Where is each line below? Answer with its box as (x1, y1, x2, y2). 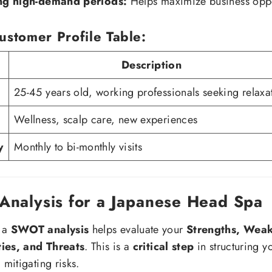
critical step (132, 238, 194, 254)
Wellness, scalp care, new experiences (14, 112, 198, 128)
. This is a (84, 238, 133, 254)
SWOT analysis (10, 221, 89, 237)
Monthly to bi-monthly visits (14, 139, 143, 155)
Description (121, 57, 182, 73)
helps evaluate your (89, 221, 186, 237)
